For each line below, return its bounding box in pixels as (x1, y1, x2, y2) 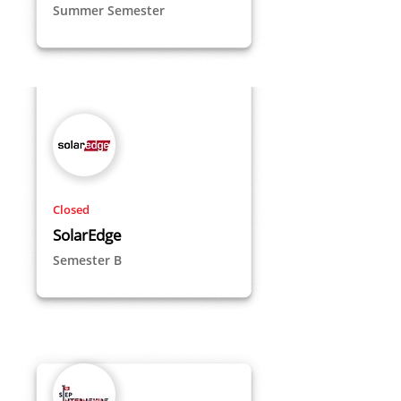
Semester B (53, 252, 122, 269)
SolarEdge (53, 225, 122, 245)
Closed (53, 201, 90, 218)
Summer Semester (53, 2, 165, 19)
